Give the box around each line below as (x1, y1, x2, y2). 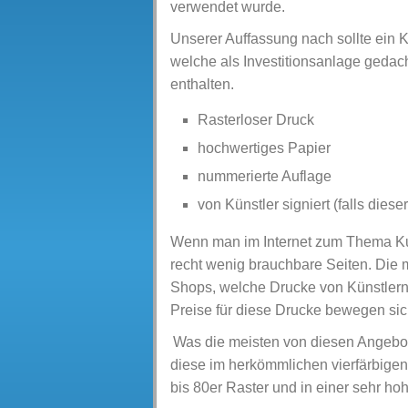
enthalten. (170, 76, 234, 92)
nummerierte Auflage (198, 168, 331, 184)
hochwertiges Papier (198, 140, 331, 156)
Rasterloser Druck (198, 112, 314, 127)
